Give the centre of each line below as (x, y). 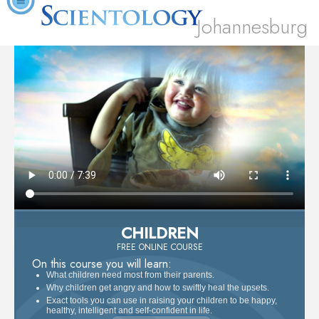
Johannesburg (252, 27)
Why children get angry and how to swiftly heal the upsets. (158, 287)
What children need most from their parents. (130, 274)
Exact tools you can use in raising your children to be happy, (162, 300)
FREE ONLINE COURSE (159, 247)
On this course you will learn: (102, 263)
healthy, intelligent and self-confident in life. (129, 310)
